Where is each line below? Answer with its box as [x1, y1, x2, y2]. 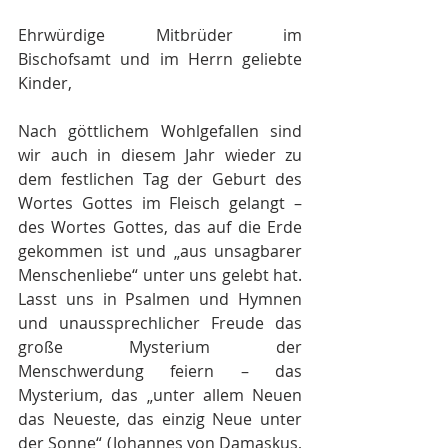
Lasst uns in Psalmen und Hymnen [18, 288, 302, 310]
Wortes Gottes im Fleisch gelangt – [18, 192, 302, 214]
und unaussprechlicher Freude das [18, 312, 302, 334]
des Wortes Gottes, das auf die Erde [18, 216, 302, 238]
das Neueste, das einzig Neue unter [18, 408, 302, 430]
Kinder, [18, 72, 72, 94]
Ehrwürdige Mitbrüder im [18, 24, 302, 46]
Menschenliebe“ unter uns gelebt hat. [18, 264, 302, 286]
